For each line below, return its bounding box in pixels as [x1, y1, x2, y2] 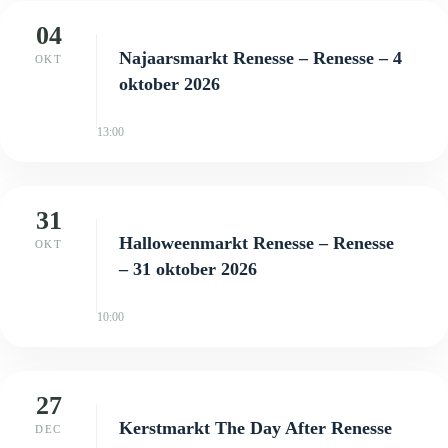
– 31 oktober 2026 [119, 258, 257, 279]
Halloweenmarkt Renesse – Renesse [119, 232, 394, 253]
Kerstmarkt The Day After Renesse [119, 417, 392, 438]
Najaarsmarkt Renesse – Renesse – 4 [119, 47, 402, 68]
